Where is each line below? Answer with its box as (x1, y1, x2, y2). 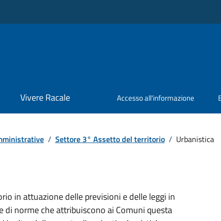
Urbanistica (176, 133, 214, 145)
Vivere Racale (20, 91, 70, 105)
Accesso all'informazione (117, 92, 195, 104)
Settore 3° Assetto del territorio (55, 133, 165, 145)
